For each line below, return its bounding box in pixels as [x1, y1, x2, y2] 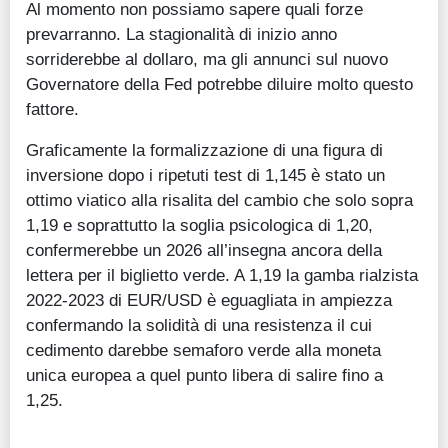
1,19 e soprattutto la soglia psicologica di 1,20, [26, 215, 373, 236]
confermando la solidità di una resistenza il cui [26, 315, 372, 336]
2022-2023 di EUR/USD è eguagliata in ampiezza [26, 290, 392, 311]
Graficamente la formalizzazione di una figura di [26, 140, 383, 161]
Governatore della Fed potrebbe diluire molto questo [26, 74, 413, 95]
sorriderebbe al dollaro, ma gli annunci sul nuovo [26, 49, 388, 70]
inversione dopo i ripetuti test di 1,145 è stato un [26, 165, 385, 186]
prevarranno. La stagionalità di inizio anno [26, 24, 337, 45]
